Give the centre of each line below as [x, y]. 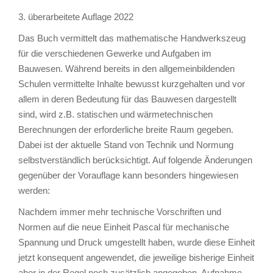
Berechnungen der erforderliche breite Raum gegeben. [126, 129]
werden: [34, 190]
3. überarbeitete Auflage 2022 [76, 16]
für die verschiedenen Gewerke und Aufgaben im [115, 53]
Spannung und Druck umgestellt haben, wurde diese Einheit [136, 242]
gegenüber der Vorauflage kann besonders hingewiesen [128, 175]
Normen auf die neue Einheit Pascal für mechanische [124, 227]
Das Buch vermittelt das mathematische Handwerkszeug [132, 38]
